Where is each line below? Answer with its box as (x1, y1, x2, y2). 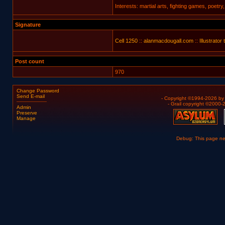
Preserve (16, 109, 37, 116)
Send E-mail (16, 93, 45, 99)
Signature (15, 22, 41, 28)
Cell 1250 (115, 38, 138, 44)
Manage (16, 115, 36, 121)
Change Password (16, 88, 59, 93)
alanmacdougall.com (143, 38, 193, 44)
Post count (15, 58, 44, 64)
